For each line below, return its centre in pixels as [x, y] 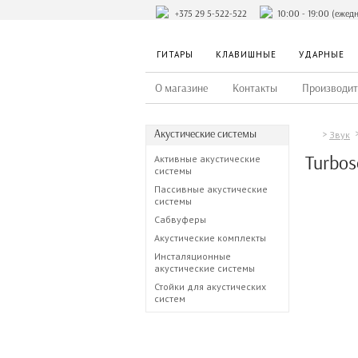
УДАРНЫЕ [322, 54]
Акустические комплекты [210, 238]
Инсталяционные [193, 256]
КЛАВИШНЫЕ [246, 54]
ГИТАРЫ [175, 54]
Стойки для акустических [210, 286]
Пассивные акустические [211, 189]
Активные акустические [207, 159]
